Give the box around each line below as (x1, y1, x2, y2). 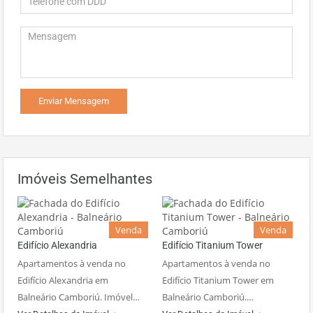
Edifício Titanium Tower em (162, 274, 274, 287)
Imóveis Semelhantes (17, 170, 152, 188)
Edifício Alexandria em (17, 274, 108, 287)
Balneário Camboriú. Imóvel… (17, 291, 140, 304)
